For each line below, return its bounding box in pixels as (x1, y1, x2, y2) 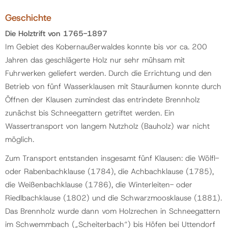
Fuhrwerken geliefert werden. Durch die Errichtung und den (5, 68, 212, 78)
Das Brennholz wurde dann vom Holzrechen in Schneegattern (5, 206, 220, 217)
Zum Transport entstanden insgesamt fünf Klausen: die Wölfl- (5, 153, 219, 164)
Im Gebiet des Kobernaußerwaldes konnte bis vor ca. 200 (5, 42, 207, 52)
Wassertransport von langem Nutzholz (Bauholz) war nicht (5, 121, 210, 131)
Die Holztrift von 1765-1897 (5, 28, 107, 39)
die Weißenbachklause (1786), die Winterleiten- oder (5, 180, 192, 190)
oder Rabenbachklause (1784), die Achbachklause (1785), (5, 166, 214, 177)
